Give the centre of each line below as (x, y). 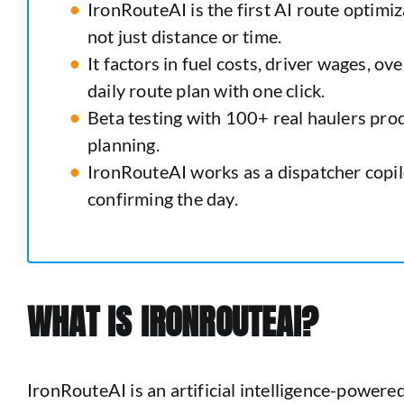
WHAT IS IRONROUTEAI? (172, 322)
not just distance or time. (184, 36)
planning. (123, 144)
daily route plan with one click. (206, 90)
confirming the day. (162, 198)
